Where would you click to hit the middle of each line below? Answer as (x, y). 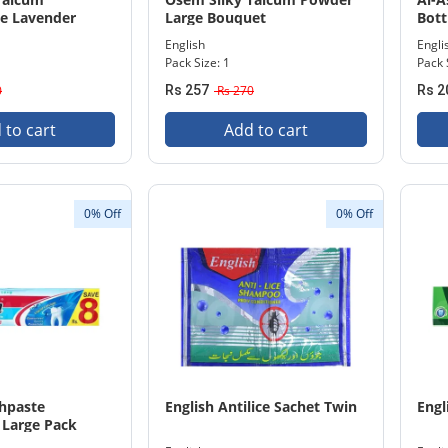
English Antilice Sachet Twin (261, 406)
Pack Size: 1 (197, 62)
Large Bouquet (215, 17)
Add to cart (266, 130)
